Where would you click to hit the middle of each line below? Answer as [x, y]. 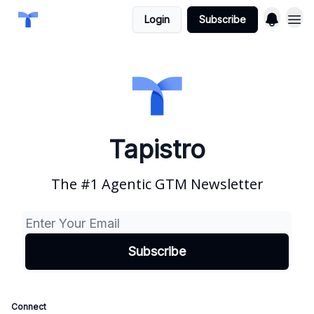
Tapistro [157, 149]
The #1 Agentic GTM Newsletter [157, 184]
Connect [29, 307]
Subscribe [223, 19]
